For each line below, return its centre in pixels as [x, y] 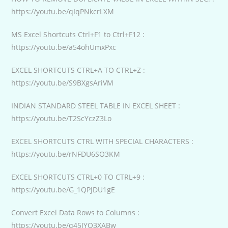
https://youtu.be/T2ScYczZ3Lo [62, 118]
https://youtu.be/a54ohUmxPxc [64, 47]
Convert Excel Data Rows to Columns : [76, 212]
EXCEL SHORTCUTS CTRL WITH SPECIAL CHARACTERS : [103, 141]
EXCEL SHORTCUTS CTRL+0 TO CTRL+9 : [78, 177]
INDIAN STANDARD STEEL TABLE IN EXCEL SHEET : [96, 105]
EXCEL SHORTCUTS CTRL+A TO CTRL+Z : [78, 70]
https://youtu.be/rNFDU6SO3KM [66, 154]
